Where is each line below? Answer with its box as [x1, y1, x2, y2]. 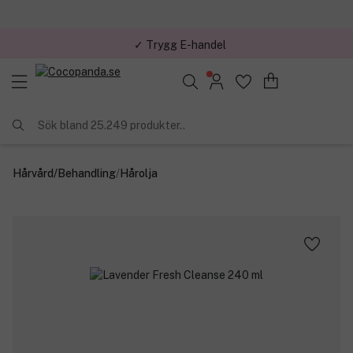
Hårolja [120, 166, 158, 180]
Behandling [58, 166, 116, 180]
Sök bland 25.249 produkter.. [38, 118, 185, 132]
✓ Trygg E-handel [133, 36, 226, 50]
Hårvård [13, 166, 54, 180]
